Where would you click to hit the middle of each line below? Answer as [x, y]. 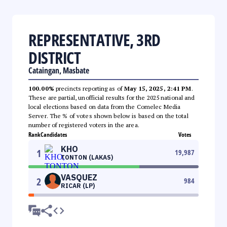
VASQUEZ [79, 177]
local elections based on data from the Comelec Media [105, 106]
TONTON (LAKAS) [87, 157]
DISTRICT [54, 57]
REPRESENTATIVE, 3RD [94, 40]
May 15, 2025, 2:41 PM [158, 88]
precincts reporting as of [89, 88]
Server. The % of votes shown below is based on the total [108, 116]
